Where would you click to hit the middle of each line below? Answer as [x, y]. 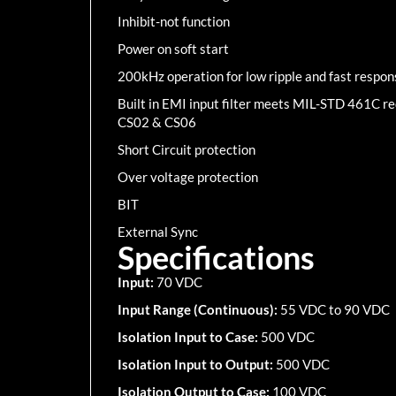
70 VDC [179, 282]
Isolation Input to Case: [189, 337]
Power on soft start [173, 49]
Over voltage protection [188, 177]
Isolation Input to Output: [197, 364]
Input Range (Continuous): [199, 309]
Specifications [216, 257]
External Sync [158, 232]
